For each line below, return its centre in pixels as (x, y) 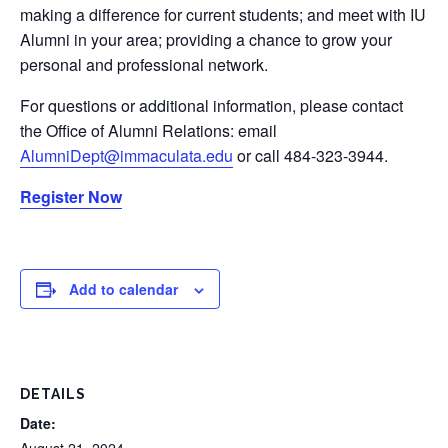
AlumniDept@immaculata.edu (126, 155)
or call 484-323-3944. (310, 155)
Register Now (71, 196)
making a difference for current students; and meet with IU (223, 14)
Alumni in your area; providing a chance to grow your (206, 39)
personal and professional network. (144, 64)
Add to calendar (123, 288)
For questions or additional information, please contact (211, 105)
